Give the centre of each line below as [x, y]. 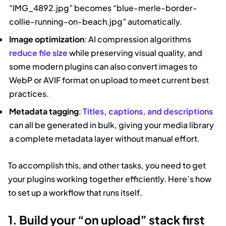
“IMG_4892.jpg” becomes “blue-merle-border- [103, 8]
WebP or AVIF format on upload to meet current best [109, 80]
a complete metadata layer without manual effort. [105, 138]
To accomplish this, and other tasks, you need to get [107, 165]
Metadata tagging [44, 111]
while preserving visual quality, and [135, 52]
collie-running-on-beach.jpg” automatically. [96, 21]
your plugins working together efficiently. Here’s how [110, 179]
